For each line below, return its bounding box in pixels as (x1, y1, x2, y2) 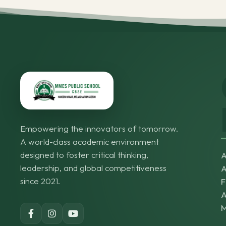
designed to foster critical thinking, (20, 149, 148, 160)
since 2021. (20, 176, 60, 186)
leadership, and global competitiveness (20, 162, 166, 173)
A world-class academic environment (20, 136, 159, 147)
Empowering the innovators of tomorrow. (20, 123, 178, 134)
